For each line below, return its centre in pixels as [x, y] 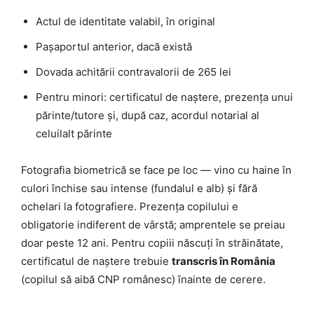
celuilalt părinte [74, 134]
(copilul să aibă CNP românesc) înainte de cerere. [143, 280]
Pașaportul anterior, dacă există [114, 47]
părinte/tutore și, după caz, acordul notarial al [148, 116]
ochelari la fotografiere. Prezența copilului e [130, 207]
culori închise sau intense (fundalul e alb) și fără [139, 189]
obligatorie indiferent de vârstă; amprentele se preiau [153, 225]
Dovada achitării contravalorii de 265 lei [134, 72]
